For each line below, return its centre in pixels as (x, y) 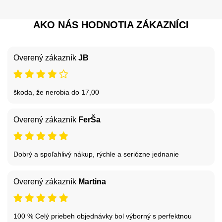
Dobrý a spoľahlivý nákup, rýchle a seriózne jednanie (96, 154)
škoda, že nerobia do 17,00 (56, 92)
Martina (92, 181)
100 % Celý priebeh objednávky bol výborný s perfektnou (103, 216)
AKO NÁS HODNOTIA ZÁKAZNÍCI (111, 25)
